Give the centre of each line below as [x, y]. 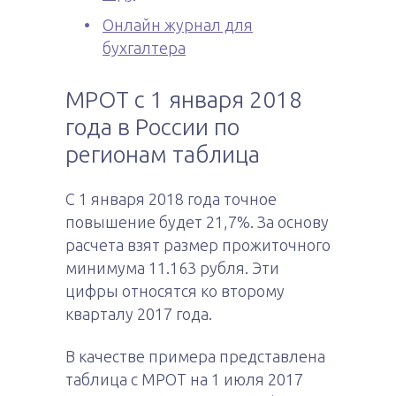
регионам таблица [163, 154]
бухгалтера [144, 48]
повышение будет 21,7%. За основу [197, 222]
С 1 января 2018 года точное [171, 199]
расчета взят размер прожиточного [198, 245]
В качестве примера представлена [195, 356]
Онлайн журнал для [178, 25]
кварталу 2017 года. [139, 314]
